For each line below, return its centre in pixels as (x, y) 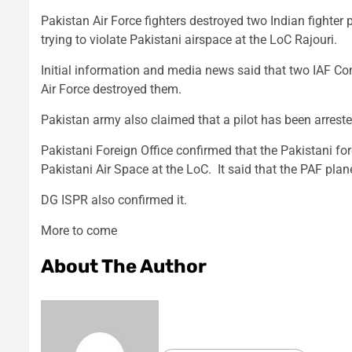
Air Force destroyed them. (111, 90)
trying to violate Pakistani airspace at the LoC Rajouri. (189, 40)
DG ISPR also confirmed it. (114, 200)
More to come (79, 231)
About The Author (124, 267)
